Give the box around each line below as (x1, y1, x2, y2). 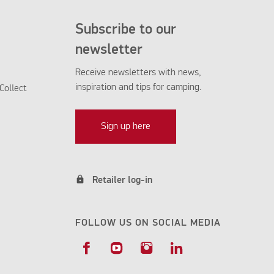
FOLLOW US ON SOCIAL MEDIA (75, 218, 221, 229)
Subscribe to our (75, 22, 176, 37)
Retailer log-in (92, 176, 152, 186)
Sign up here (100, 122, 150, 132)
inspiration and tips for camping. (75, 83, 204, 93)
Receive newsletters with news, (75, 68, 201, 78)
